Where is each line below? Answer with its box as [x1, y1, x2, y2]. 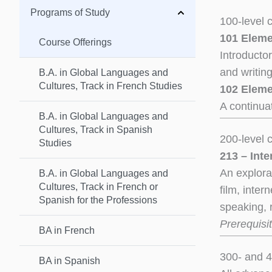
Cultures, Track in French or [39, 181, 158, 192]
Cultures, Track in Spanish [39, 124, 152, 135]
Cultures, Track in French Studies [39, 80, 182, 91]
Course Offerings [39, 36, 112, 47]
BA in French [39, 225, 95, 236]
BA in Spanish [39, 255, 100, 266]
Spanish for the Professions [39, 194, 157, 205]
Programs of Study [30, 7, 110, 18]
